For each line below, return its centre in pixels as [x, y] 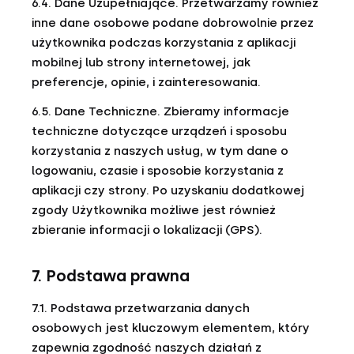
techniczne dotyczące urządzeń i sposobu [159, 131]
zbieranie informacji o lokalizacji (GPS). [147, 230]
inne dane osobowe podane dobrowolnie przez [173, 23]
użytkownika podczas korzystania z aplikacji [164, 43]
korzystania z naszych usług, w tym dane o [160, 151]
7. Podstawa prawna [111, 276]
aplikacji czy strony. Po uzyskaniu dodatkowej [168, 190]
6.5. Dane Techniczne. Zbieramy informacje [160, 111]
